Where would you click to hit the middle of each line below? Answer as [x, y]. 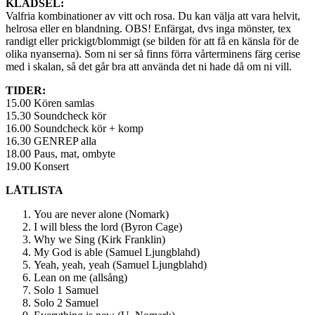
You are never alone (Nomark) [101, 214]
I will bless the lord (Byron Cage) [108, 226]
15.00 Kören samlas [50, 103]
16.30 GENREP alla [51, 141]
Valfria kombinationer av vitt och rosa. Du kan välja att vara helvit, [153, 15]
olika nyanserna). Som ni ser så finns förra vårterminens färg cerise [153, 53]
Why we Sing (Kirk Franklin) [99, 239]
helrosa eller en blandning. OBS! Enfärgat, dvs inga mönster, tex [148, 28]
